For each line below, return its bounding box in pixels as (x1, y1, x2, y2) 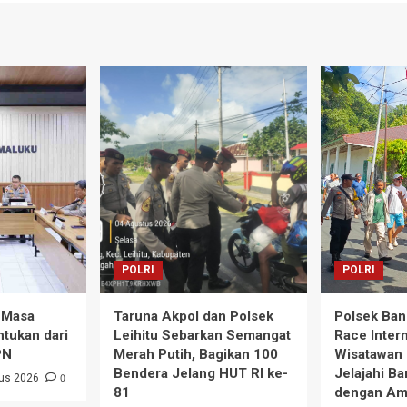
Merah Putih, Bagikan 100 (114, 346, 278, 363)
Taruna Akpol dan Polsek (114, 308, 273, 325)
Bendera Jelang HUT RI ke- (114, 365, 288, 382)
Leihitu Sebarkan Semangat (114, 327, 291, 344)
